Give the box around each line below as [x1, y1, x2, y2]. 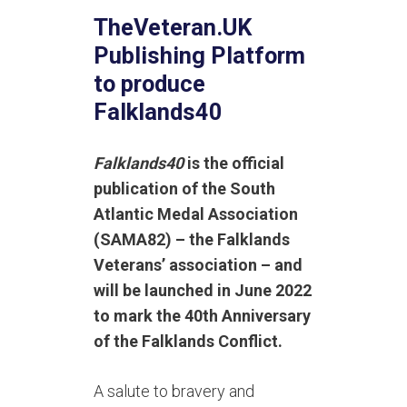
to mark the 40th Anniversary [94, 306, 312, 326]
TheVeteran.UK [94, 14, 253, 42]
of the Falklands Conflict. [94, 332, 283, 352]
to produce [94, 70, 206, 98]
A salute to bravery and [94, 382, 255, 402]
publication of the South [94, 179, 276, 199]
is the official [184, 154, 285, 174]
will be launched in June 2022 [94, 281, 313, 301]
